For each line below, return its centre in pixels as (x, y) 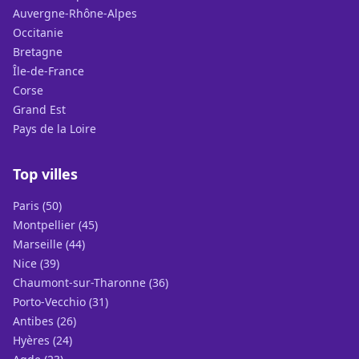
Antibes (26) (44, 321)
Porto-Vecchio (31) (61, 302)
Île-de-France (48, 71)
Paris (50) (37, 206)
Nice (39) (36, 263)
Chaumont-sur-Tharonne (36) (91, 282)
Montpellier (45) (55, 225)
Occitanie (38, 32)
